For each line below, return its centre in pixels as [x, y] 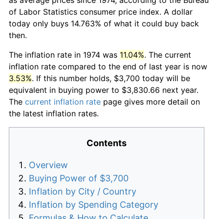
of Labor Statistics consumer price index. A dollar [101, 11]
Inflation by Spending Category [94, 204]
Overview [48, 165]
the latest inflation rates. [54, 113]
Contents [107, 143]
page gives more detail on [150, 101]
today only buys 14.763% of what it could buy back [104, 23]
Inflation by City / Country [83, 191]
